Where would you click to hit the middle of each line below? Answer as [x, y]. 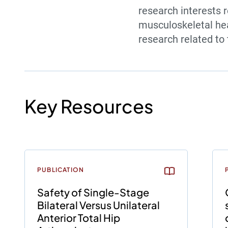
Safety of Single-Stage [93, 192]
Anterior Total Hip [79, 218]
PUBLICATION [61, 170]
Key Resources [89, 106]
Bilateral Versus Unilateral [99, 205]
